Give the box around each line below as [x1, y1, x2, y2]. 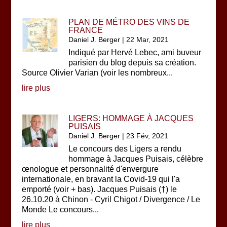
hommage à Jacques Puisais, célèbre [68, 155, 204, 163]
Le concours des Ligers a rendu [68, 144, 182, 153]
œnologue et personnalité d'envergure [21, 165, 159, 173]
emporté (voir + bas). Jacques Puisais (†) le [21, 185, 177, 194]
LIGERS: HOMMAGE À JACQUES [68, 114, 194, 123]
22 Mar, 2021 [126, 35, 169, 44]
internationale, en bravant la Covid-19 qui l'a [21, 175, 180, 183]
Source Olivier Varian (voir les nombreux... [21, 68, 173, 77]
